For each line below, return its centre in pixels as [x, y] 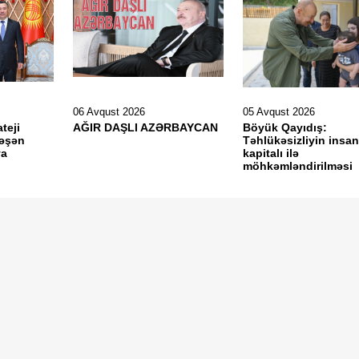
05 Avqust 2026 [278, 112]
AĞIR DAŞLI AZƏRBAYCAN [145, 127]
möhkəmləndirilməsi [299, 166]
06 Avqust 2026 [109, 112]
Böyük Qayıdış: [284, 127]
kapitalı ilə [270, 153]
